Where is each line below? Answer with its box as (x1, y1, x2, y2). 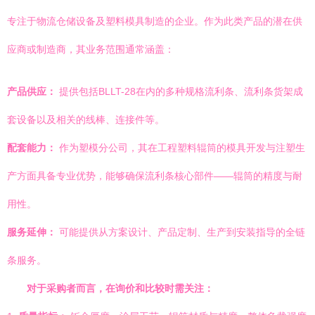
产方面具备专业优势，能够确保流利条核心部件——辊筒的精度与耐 (7, 170, 302, 181)
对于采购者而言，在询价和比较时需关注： (27, 283, 214, 294)
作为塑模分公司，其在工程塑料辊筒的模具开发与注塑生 (56, 142, 305, 153)
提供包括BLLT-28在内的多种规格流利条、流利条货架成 (56, 86, 303, 97)
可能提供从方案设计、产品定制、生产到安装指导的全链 (56, 226, 305, 238)
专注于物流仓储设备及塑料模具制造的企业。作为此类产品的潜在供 (7, 15, 302, 27)
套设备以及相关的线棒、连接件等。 (7, 114, 165, 125)
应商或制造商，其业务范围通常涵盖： (7, 44, 174, 55)
